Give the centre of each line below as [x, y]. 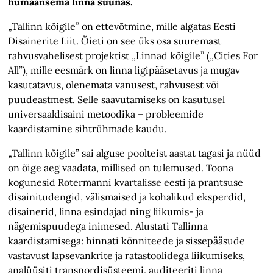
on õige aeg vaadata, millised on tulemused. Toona [121, 168]
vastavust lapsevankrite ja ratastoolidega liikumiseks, [127, 256]
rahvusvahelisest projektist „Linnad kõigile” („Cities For [133, 56]
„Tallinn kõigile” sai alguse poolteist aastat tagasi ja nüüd [135, 153]
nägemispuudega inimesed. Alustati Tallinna [108, 226]
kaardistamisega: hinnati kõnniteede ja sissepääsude [127, 241]
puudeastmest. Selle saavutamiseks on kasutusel [117, 100]
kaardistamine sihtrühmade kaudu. [88, 129]
